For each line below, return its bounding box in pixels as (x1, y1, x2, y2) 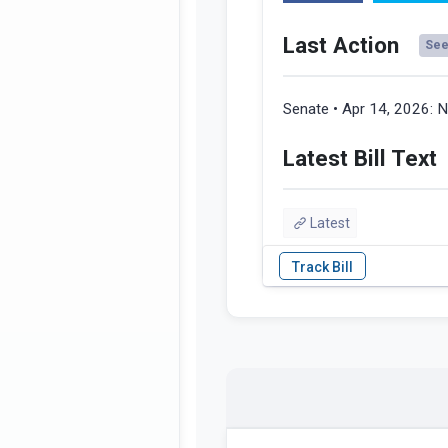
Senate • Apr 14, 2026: (283, 100, 437, 119)
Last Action (283, 32, 399, 59)
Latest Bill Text (283, 145, 437, 172)
